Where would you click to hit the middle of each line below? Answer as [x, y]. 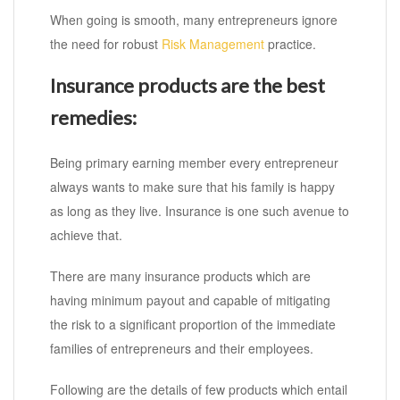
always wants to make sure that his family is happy [192, 187]
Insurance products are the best [187, 86]
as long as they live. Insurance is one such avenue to [200, 211]
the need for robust [106, 44]
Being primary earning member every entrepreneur [194, 163]
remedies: [93, 118]
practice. [290, 44]
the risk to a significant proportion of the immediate [193, 325]
